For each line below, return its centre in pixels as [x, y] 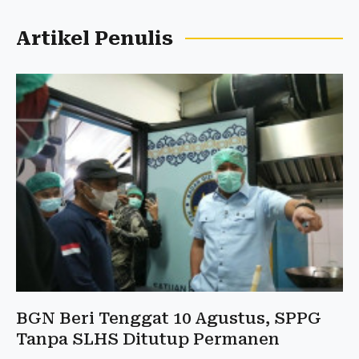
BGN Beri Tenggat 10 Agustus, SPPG [169, 318]
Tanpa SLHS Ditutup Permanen [148, 339]
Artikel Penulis [95, 39]
